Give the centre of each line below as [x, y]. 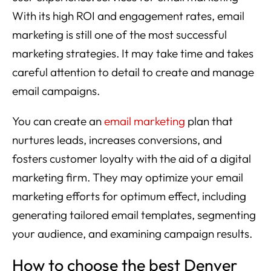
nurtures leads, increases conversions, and [117, 140]
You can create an [58, 121]
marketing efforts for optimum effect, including [129, 196]
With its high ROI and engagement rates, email [128, 16]
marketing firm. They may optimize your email [128, 178]
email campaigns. [56, 91]
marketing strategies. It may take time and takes [133, 54]
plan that [209, 121]
